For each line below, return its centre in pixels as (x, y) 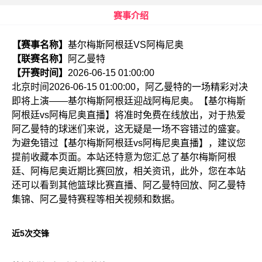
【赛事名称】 (40, 45)
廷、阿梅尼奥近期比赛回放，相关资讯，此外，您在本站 (129, 171)
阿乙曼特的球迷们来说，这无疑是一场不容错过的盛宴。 (129, 129)
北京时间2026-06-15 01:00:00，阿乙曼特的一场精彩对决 (130, 87)
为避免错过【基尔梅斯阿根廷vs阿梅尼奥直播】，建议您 (129, 143)
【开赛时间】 (40, 73)
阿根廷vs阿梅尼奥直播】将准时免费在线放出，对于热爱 (129, 115)
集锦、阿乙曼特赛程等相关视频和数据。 (96, 199)
